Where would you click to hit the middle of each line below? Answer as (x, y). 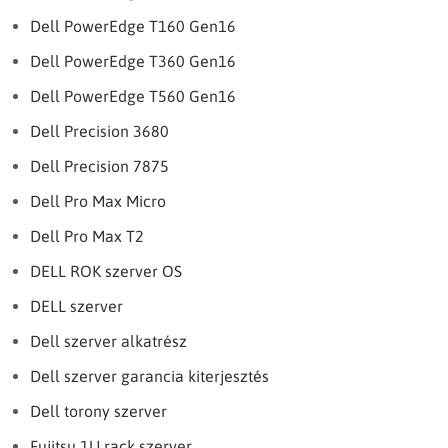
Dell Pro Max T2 (87, 236)
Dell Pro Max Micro (98, 201)
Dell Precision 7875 (99, 166)
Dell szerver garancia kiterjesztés (149, 376)
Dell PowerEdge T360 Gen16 (133, 61)
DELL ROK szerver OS (106, 271)
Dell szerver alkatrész (108, 341)
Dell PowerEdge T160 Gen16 (133, 26)
